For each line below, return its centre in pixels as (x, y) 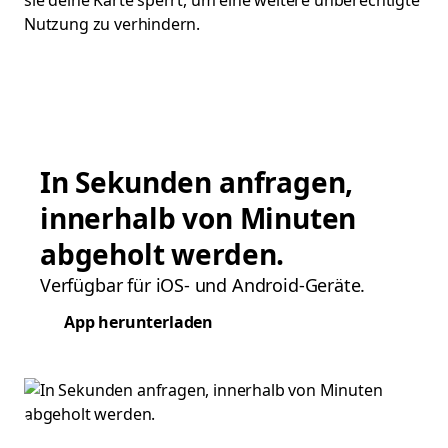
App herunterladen (138, 322)
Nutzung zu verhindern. (112, 24)
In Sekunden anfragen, (197, 182)
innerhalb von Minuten (198, 218)
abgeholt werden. (162, 254)
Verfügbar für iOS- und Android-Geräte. (203, 285)
